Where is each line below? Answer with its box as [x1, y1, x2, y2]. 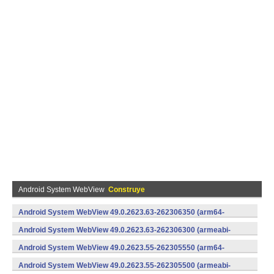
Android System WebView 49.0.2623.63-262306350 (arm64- [18, 208, 224, 217]
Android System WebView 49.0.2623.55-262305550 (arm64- [18, 243, 224, 252]
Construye [108, 185, 145, 194]
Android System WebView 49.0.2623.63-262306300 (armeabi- [18, 226, 231, 234]
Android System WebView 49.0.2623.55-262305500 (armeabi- [18, 261, 231, 270]
